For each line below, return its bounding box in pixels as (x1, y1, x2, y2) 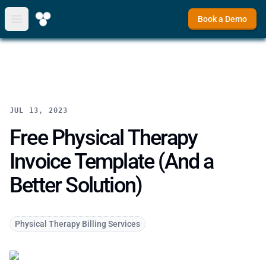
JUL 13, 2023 (9, 106, 68, 115)
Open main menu (15, 19, 88, 31)
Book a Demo (198, 14, 247, 24)
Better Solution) (9, 173, 142, 198)
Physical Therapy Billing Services (15, 219, 140, 229)
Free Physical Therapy (9, 125, 198, 150)
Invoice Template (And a (9, 149, 214, 174)
